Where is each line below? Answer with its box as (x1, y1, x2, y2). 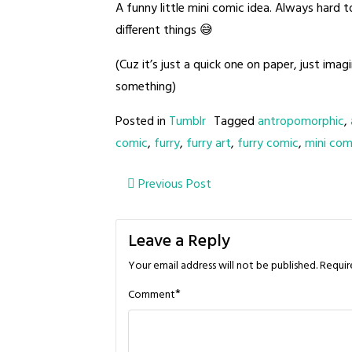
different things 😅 (115, 20, 213, 41)
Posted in (115, 112, 169, 132)
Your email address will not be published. (128, 257, 317, 275)
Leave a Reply (128, 228, 230, 255)
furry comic (237, 134, 299, 154)
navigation (126, 197, 239, 237)
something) (115, 77, 176, 97)
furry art (186, 134, 231, 154)
